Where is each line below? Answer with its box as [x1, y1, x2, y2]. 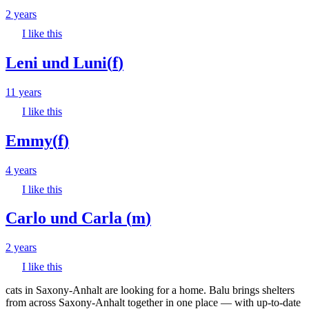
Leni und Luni [6, 53, 107, 72]
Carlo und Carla [6, 209, 126, 228]
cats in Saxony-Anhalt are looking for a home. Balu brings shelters [6, 284, 295, 297]
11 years [6, 86, 41, 98]
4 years [6, 163, 37, 176]
